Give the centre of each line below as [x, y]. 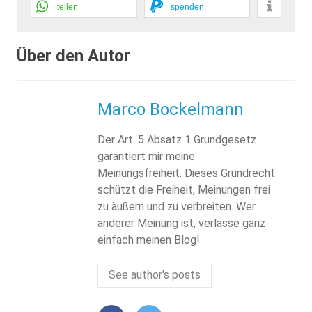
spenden [187, 7]
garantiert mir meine [146, 156]
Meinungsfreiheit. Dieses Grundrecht [186, 173]
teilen [68, 7]
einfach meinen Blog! [148, 240]
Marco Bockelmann [170, 109]
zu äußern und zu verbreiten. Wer [176, 206]
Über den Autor [73, 55]
